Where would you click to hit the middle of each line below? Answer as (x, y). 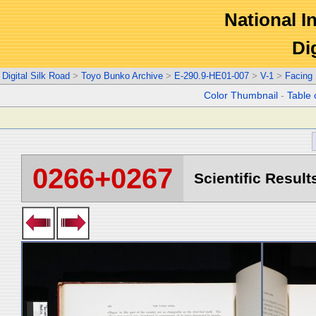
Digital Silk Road (36, 76)
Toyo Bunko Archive (122, 76)
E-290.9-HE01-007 (212, 76)
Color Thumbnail (241, 96)
